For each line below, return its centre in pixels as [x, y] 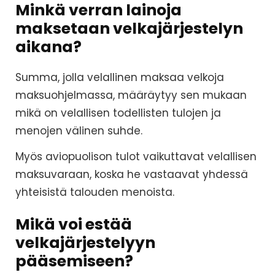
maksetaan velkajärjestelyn [129, 29]
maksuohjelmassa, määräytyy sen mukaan [131, 95]
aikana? [48, 47]
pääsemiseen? [74, 261]
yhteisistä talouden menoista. [95, 192]
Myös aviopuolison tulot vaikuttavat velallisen [136, 157]
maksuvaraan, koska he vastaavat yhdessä [132, 175]
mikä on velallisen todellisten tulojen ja [118, 113]
